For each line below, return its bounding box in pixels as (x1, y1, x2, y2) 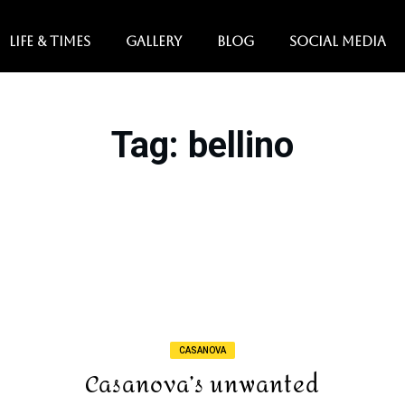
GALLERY (126, 33, 182, 49)
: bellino (169, 124, 294, 166)
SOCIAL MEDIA (289, 33, 386, 49)
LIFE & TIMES (9, 33, 90, 49)
